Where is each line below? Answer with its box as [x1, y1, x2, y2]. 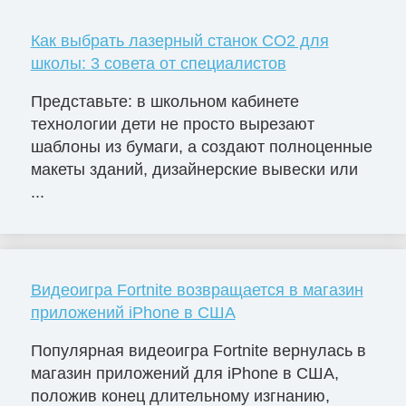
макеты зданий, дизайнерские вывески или [30, 159, 358, 179]
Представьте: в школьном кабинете [30, 92, 299, 111]
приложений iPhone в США [30, 304, 236, 323]
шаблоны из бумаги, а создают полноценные [30, 137, 372, 156]
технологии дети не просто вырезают [30, 114, 314, 133]
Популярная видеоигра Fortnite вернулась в [30, 342, 366, 361]
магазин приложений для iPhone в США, [30, 364, 339, 383]
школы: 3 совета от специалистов [30, 53, 286, 72]
